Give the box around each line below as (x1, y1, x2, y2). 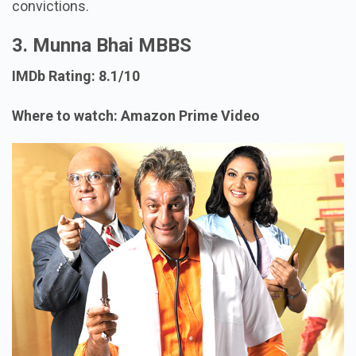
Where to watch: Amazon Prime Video (12, 107, 260, 125)
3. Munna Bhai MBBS (12, 34, 192, 57)
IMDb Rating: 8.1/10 (12, 68, 140, 85)
